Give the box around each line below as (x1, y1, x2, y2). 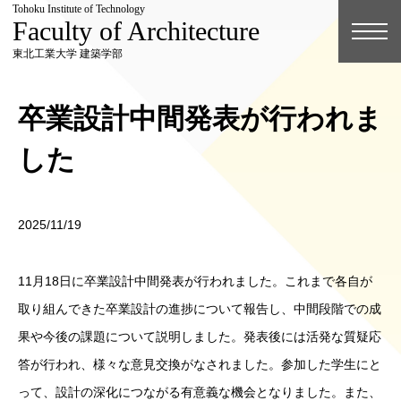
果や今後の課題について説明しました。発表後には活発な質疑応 (18, 329, 381, 345)
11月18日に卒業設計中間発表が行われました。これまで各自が (18, 274, 372, 289)
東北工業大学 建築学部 (13, 47, 123, 60)
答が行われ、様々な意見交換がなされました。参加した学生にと (18, 357, 381, 372)
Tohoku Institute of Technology (13, 3, 145, 15)
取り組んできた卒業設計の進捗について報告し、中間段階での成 (18, 302, 381, 317)
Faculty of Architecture (13, 16, 260, 46)
